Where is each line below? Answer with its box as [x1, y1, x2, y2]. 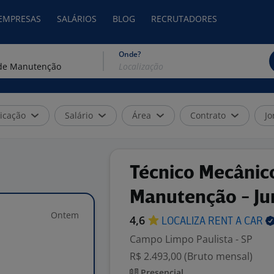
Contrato [190, 109, 226, 121]
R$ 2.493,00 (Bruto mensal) [130, 250, 253, 263]
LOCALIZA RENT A [161, 217, 244, 227]
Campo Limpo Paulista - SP [130, 232, 253, 246]
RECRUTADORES [151, 13, 217, 24]
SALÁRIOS [57, 13, 97, 24]
